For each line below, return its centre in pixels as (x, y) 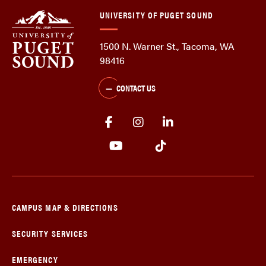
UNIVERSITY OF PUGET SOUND (156, 15)
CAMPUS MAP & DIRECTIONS (65, 207)
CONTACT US (136, 88)
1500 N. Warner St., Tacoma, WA (167, 46)
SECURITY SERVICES (50, 233)
